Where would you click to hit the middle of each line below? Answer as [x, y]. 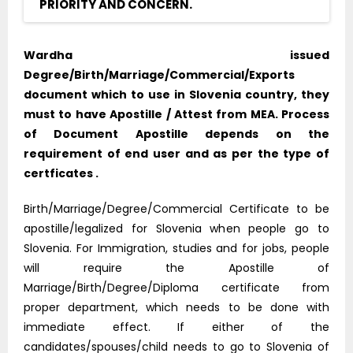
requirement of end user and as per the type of [176, 154]
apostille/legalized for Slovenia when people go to [176, 229]
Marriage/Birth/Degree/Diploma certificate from [176, 288]
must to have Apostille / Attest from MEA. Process [176, 115]
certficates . [61, 174]
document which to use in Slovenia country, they [176, 95]
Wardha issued [176, 56]
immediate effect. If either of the [176, 327]
